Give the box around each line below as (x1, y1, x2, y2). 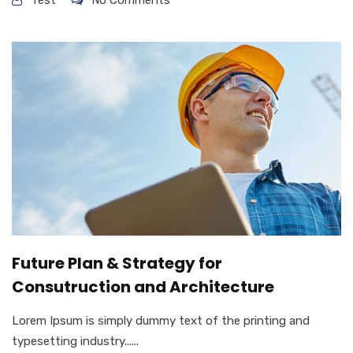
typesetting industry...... (12, 334, 139, 349)
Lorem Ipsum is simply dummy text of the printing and (12, 314, 310, 329)
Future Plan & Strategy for (12, 252, 222, 275)
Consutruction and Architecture (12, 276, 274, 299)
